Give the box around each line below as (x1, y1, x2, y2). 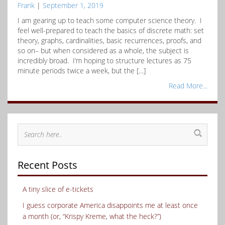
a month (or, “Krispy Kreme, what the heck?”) (23, 211, 161, 221)
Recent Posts (18, 158, 77, 172)
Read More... (169, 81, 207, 90)
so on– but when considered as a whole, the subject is (18, 46, 189, 55)
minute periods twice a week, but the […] (18, 66, 146, 75)
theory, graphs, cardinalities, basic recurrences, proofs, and (18, 36, 201, 45)
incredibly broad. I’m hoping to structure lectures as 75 (18, 56, 191, 65)
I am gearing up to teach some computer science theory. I (18, 16, 202, 25)
